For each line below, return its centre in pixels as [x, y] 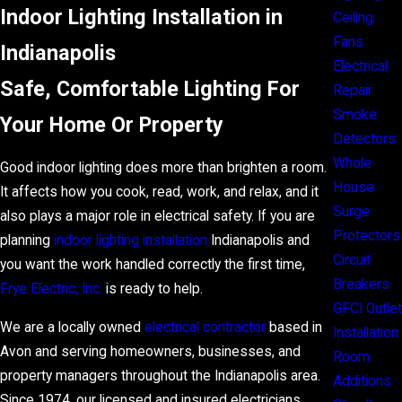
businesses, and [249, 352]
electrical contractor [205, 328]
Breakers [361, 284]
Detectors [364, 139]
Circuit [352, 260]
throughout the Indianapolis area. [219, 376]
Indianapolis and [258, 241]
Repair [353, 90]
